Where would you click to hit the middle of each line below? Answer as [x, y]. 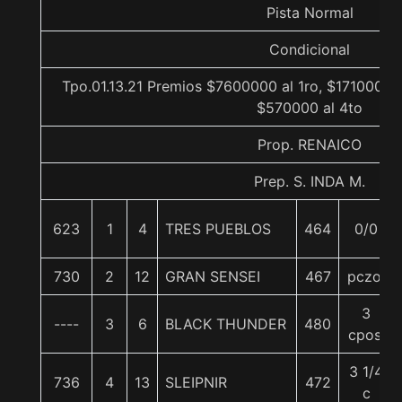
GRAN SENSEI [213, 276]
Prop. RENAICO [310, 144]
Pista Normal [310, 13]
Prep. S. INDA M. [310, 181]
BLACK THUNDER [226, 324]
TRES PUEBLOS [218, 229]
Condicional [310, 49]
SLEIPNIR [196, 382]
